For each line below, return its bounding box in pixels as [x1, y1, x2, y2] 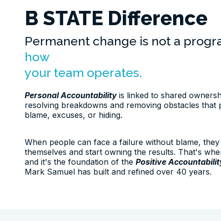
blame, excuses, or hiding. [25, 110, 122, 120]
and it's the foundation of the [25, 157, 136, 167]
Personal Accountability [25, 90, 117, 101]
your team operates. [25, 65, 142, 80]
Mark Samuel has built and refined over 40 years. [25, 167, 212, 177]
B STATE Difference [25, 6, 208, 30]
